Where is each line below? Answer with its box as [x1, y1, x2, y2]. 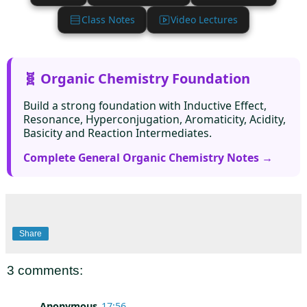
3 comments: [7, 263, 83, 278]
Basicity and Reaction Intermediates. [23, 125, 212, 141]
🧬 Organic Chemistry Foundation [23, 69, 250, 88]
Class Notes [82, 13, 135, 27]
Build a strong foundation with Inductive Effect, [23, 98, 267, 114]
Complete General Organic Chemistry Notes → [23, 150, 273, 166]
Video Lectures [171, 13, 238, 27]
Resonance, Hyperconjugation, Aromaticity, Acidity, [23, 112, 286, 127]
